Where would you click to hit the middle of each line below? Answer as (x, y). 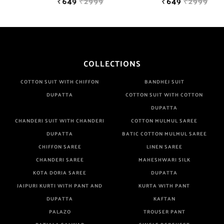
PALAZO (60, 211)
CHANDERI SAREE (60, 159)
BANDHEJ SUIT (164, 81)
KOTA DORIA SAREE (60, 172)
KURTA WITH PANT (164, 185)
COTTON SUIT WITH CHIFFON (60, 81)
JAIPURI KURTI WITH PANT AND (60, 185)
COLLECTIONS (112, 63)
